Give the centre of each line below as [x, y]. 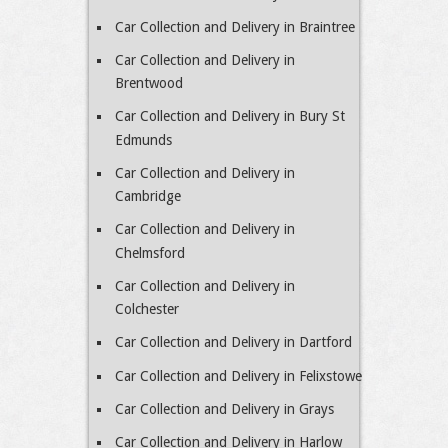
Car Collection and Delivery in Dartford [233, 342]
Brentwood [149, 83]
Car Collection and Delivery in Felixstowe [238, 375]
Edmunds [143, 139]
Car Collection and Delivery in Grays [224, 408]
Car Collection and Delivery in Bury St [230, 116]
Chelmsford [150, 252]
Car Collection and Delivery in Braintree [235, 26]
